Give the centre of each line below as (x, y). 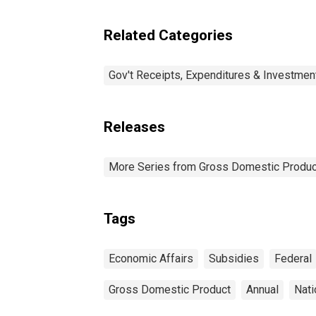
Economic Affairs (151, 258)
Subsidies (234, 258)
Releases (134, 127)
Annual (262, 289)
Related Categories (168, 35)
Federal (293, 258)
